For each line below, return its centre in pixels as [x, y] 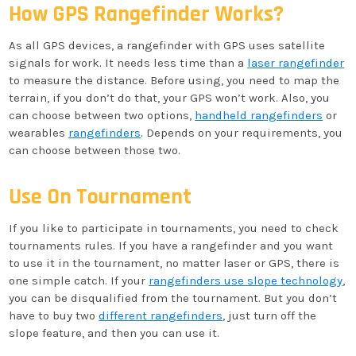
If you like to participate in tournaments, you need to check [174, 228]
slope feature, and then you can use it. [114, 333]
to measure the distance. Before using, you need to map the [174, 80]
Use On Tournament [101, 197]
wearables [39, 133]
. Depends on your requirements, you [242, 133]
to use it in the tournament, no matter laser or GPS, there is [174, 263]
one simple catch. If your [79, 281]
